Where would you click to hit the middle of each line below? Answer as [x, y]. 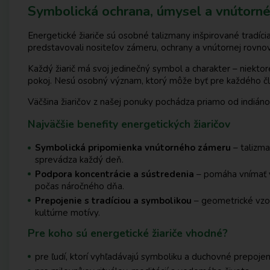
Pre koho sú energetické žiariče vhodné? [128, 233]
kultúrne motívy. [67, 212]
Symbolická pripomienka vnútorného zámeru [133, 148]
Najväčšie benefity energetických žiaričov [129, 124]
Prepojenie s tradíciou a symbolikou [113, 200]
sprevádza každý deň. [79, 160]
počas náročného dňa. [80, 186]
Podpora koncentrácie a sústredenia [115, 174]
